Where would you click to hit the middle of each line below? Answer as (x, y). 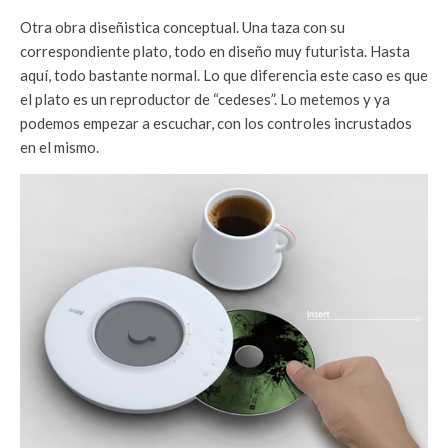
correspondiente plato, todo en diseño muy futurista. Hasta (215, 50)
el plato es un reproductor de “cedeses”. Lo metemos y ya (205, 98)
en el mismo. (59, 146)
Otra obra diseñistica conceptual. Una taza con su (182, 26)
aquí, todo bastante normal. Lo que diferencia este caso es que (224, 74)
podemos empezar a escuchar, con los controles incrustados (216, 122)
